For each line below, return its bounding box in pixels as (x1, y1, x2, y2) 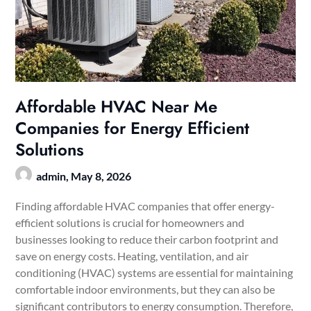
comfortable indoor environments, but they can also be (15, 283, 276, 296)
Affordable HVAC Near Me (15, 94, 218, 119)
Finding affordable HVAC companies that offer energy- (15, 199, 276, 213)
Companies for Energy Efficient (15, 116, 250, 141)
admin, (36, 169, 72, 183)
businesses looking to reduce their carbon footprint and (15, 233, 279, 246)
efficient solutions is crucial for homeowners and (15, 216, 245, 230)
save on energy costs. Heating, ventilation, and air (15, 249, 249, 263)
